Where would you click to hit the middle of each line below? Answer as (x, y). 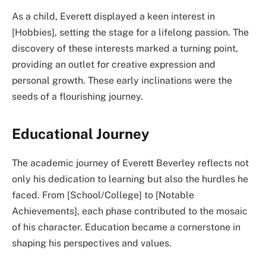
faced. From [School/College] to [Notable (103, 195)
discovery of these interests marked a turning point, (125, 49)
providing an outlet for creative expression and (114, 65)
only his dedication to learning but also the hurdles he (130, 179)
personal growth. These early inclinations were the (122, 81)
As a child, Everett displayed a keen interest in (113, 17)
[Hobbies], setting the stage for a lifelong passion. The (130, 33)
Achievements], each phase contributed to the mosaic (130, 211)
